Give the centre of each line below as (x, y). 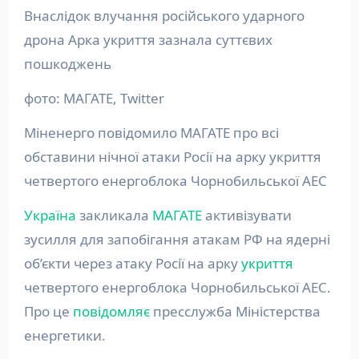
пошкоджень (67, 63)
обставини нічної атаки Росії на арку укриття (172, 156)
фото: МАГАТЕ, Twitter (94, 98)
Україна (54, 215)
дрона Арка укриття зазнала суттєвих (148, 39)
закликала (114, 215)
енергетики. (65, 335)
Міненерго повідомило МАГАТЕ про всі (151, 132)
